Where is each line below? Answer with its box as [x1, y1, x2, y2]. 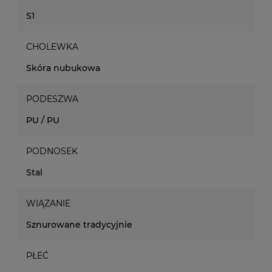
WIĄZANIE [26, 198, 70, 209]
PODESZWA [26, 93, 78, 104]
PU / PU [26, 115, 59, 126]
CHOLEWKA [26, 41, 78, 52]
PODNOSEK [26, 146, 78, 157]
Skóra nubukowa [26, 63, 100, 73]
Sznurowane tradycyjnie [26, 219, 132, 230]
